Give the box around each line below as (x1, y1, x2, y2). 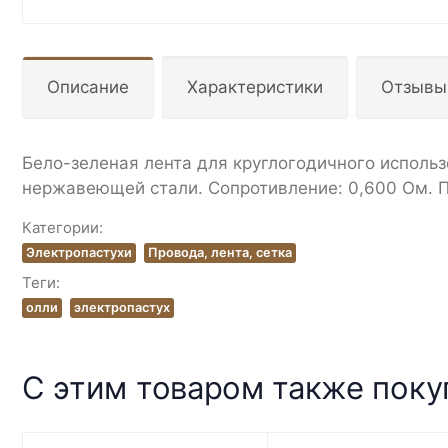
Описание (47, 76, 129, 97)
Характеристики (187, 76, 323, 97)
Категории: (22, 217, 103, 237)
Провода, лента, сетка (148, 244, 292, 260)
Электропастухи (26, 244, 132, 260)
